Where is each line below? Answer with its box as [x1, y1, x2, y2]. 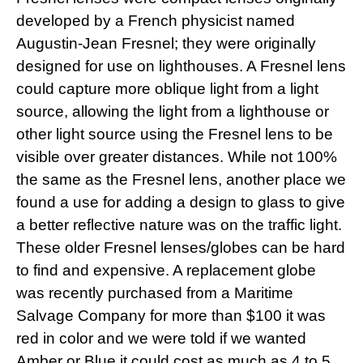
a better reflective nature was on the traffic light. [16, 216, 342, 234]
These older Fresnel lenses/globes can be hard [16, 239, 345, 257]
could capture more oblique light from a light [16, 80, 318, 98]
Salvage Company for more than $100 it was [16, 307, 326, 325]
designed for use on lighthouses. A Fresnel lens [16, 58, 346, 75]
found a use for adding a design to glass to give [16, 194, 345, 211]
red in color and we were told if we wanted [16, 330, 306, 348]
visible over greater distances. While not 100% [16, 148, 337, 166]
